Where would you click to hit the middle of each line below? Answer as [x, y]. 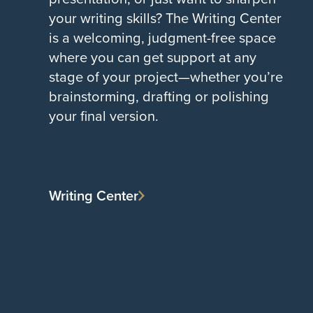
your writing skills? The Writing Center [165, 18]
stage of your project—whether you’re [166, 77]
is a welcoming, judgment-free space [162, 38]
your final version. [104, 116]
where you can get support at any [153, 57]
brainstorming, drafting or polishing [159, 96]
